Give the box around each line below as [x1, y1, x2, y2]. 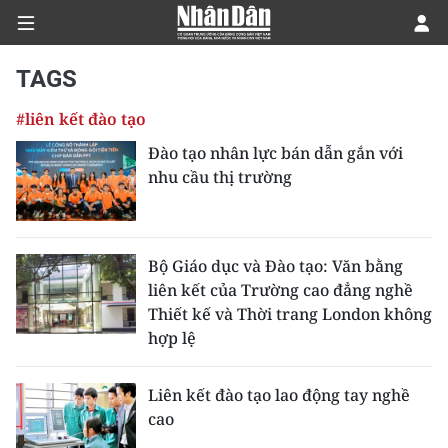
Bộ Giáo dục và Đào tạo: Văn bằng [148, 255, 403, 277]
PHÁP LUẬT [15, 318, 107, 340]
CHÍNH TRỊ [15, 126, 100, 148]
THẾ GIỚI [15, 414, 89, 436]
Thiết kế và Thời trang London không [148, 303, 432, 325]
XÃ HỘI [15, 270, 73, 292]
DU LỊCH [15, 366, 82, 388]
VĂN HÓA [15, 222, 90, 244]
